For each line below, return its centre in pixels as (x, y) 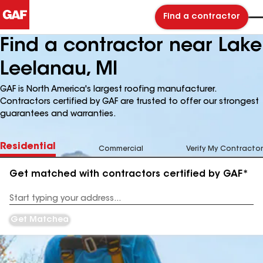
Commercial (121, 149)
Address (24, 203)
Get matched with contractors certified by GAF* (129, 174)
